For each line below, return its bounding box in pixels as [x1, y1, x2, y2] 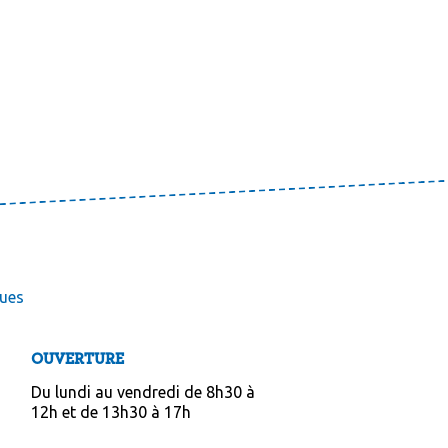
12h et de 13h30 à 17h [30, 403, 191, 421]
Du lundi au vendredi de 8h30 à [30, 383, 255, 401]
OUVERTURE [30, 351, 124, 367]
